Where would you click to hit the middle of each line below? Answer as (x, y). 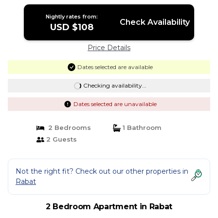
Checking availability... (115, 85)
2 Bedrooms (67, 127)
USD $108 (72, 27)
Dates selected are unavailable (115, 104)
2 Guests (60, 139)
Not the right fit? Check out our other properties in (102, 171)
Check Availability (154, 22)
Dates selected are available (115, 67)
